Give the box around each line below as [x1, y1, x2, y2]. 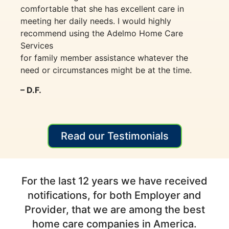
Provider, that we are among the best [24, 203, 205, 216]
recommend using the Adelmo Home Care [20, 28, 183, 39]
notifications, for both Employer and [28, 189, 201, 201]
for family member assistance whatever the [20, 53, 188, 63]
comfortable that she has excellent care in [20, 4, 184, 14]
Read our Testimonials [60, 129, 169, 142]
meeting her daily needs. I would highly [20, 16, 171, 27]
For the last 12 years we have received [21, 174, 208, 187]
